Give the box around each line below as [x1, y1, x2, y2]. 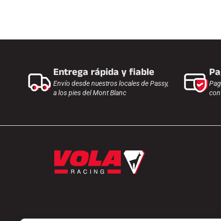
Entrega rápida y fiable [53, 65, 154, 79]
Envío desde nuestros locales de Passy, [53, 79, 169, 87]
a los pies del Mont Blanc [53, 89, 126, 97]
